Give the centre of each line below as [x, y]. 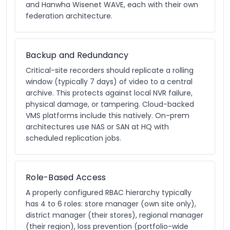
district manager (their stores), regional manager [114, 215]
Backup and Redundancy [77, 55]
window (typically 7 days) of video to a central [109, 82]
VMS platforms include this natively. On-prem [108, 116]
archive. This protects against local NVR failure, [109, 93]
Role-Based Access [66, 177]
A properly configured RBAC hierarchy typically [109, 193]
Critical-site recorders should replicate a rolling [110, 70]
